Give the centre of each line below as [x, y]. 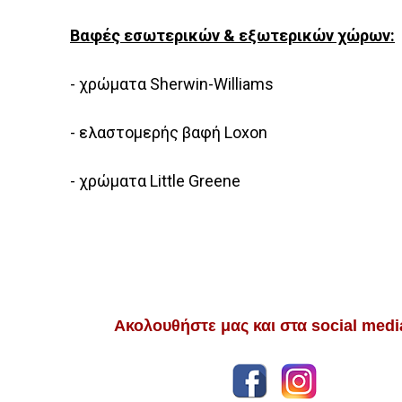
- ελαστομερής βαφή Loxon [169, 132]
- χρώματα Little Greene [155, 180]
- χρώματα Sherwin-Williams [172, 83]
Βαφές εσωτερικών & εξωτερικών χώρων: [232, 35]
